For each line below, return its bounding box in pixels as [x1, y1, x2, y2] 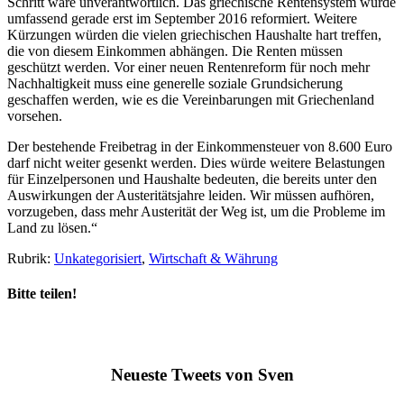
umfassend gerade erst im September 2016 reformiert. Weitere [7, 10, 357, 26]
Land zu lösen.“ [7, 219, 97, 235]
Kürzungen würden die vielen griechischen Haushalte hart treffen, [7, 26, 381, 42]
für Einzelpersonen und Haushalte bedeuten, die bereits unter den [7, 170, 377, 187]
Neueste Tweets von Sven [110, 365, 294, 385]
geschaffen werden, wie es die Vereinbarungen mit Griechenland [7, 91, 374, 107]
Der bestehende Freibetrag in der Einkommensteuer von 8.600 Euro [7, 138, 392, 154]
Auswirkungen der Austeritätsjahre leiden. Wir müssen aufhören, [7, 187, 374, 203]
